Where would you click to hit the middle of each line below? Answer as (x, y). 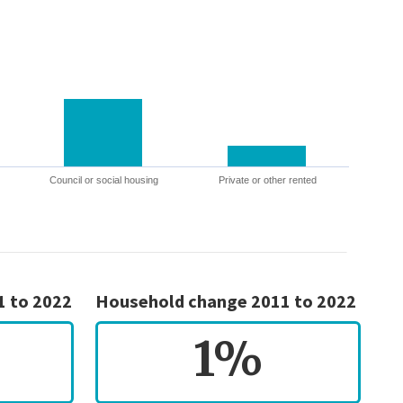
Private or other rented (267, 179)
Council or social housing (103, 179)
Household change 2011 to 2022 (226, 301)
